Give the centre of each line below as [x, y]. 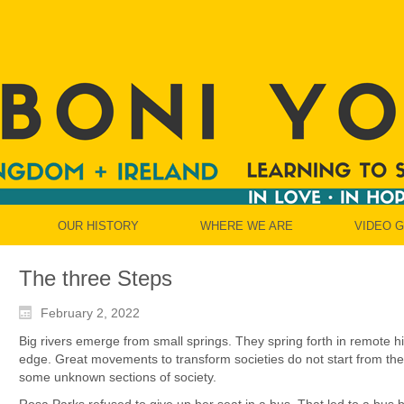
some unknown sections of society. [118, 377]
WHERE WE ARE [247, 226]
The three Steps [96, 278]
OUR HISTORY [98, 226]
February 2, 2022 [90, 313]
